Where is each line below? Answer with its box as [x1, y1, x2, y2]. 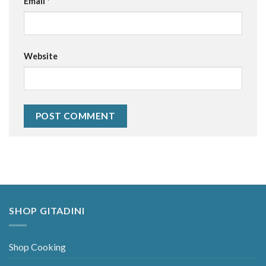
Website [24, 51, 58, 62]
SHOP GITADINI [9, 205, 85, 217]
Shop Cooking [9, 240, 66, 252]
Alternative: [24, 143, 73, 154]
